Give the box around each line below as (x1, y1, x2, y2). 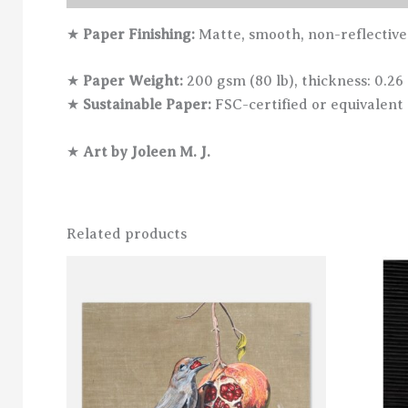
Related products (66, 225, 187, 242)
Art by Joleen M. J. (83, 143, 210, 160)
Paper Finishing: (83, 25, 195, 43)
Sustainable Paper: (83, 97, 211, 114)
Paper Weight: (83, 73, 183, 90)
